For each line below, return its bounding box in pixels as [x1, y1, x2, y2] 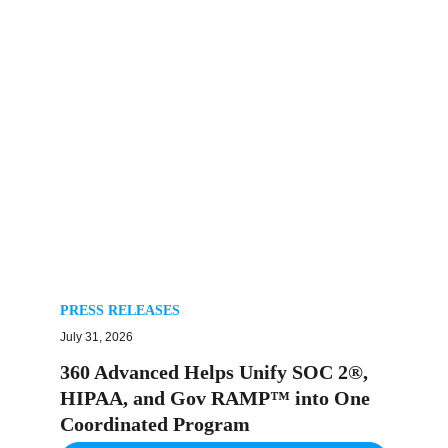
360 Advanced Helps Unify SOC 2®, [60, 361, 368, 383]
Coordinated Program [60, 413, 250, 435]
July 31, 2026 [60, 330, 133, 344]
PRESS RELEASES [60, 303, 180, 318]
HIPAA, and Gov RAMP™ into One [60, 387, 370, 409]
